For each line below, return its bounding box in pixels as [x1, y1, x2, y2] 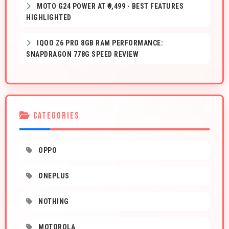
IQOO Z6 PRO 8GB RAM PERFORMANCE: [35, 39, 163, 48]
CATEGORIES [31, 110, 79, 122]
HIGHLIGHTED [26, 13, 72, 22]
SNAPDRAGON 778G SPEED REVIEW [26, 50, 139, 59]
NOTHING [36, 197, 69, 206]
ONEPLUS [36, 172, 70, 180]
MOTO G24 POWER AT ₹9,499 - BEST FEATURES [35, 2, 184, 11]
